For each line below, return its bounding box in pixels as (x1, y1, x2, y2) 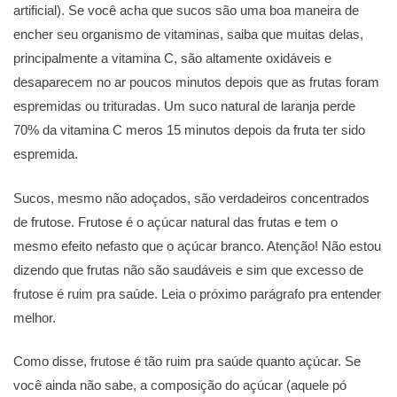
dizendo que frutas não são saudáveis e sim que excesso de (13, 261, 363, 277)
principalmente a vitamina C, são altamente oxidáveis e (13, 51, 331, 66)
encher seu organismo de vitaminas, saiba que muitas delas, (13, 27, 363, 43)
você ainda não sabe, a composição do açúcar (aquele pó (13, 378, 346, 393)
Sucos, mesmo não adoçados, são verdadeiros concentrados (13, 190, 370, 206)
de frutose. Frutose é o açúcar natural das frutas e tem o (13, 214, 338, 230)
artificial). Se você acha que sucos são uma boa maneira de (13, 3, 359, 19)
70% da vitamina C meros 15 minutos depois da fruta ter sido (13, 122, 365, 138)
